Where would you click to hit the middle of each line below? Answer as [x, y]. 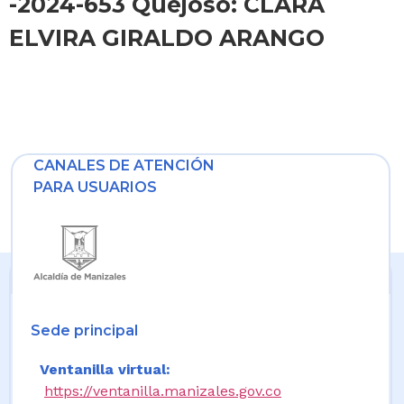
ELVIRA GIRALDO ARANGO [167, 38]
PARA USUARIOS [95, 187]
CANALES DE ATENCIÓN [124, 165]
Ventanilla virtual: [105, 370]
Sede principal [84, 331]
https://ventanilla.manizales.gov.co [163, 391]
